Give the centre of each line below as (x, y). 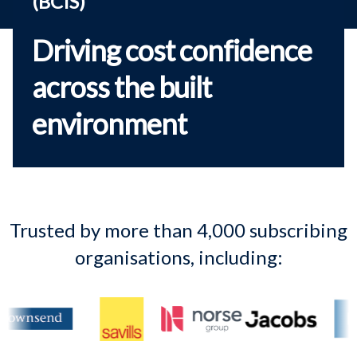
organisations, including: (178, 257)
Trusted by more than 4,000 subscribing (178, 230)
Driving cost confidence (172, 50)
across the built (122, 87)
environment (109, 124)
